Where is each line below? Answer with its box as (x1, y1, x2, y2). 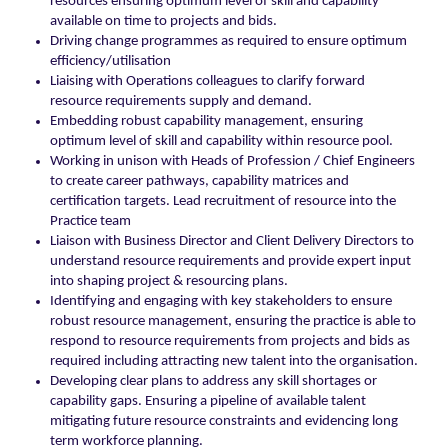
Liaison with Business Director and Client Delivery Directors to (50, 234, 414, 250)
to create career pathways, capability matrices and (50, 174, 349, 190)
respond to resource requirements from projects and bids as (50, 334, 410, 350)
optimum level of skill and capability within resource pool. (50, 134, 393, 150)
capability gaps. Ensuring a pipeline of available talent (50, 394, 366, 410)
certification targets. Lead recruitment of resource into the (50, 194, 396, 210)
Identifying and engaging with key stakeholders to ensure (50, 294, 392, 310)
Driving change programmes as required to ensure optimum (50, 34, 407, 50)
